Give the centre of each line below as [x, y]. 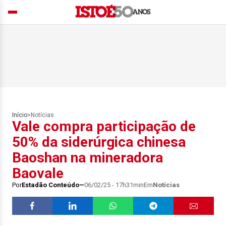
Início [20, 115]
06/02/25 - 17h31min [114, 185]
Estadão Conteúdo [50, 185]
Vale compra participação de [104, 126]
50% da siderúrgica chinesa [99, 142]
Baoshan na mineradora [88, 158]
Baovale [38, 173]
